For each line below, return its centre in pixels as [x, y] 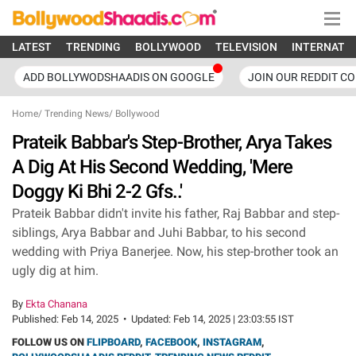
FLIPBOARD [113, 342]
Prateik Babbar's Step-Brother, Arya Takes [172, 142]
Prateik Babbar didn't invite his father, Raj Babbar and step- [176, 213]
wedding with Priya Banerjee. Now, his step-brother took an [175, 252]
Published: [37, 319]
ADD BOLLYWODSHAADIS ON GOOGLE [119, 77]
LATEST [32, 47]
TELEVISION [246, 47]
